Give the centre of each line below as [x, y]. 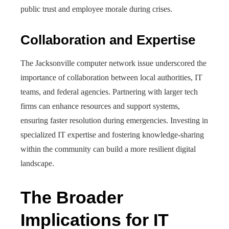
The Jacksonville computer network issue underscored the [113, 63]
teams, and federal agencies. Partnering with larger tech [109, 92]
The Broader [72, 197]
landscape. [37, 163]
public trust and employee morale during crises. [96, 9]
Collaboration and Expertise [108, 40]
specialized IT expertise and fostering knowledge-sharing [112, 135]
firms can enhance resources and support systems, [100, 106]
